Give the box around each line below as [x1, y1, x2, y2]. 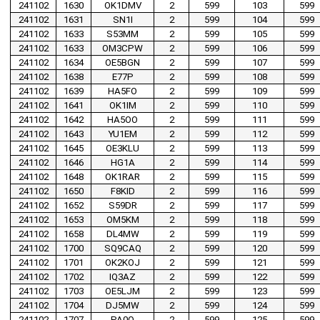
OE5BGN [105, 57, 140, 69]
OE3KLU [106, 143, 139, 154]
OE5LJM [105, 286, 140, 297]
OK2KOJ [105, 257, 140, 269]
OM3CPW [102, 43, 143, 54]
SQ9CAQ [104, 243, 141, 254]
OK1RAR [105, 171, 140, 183]
